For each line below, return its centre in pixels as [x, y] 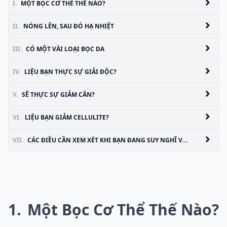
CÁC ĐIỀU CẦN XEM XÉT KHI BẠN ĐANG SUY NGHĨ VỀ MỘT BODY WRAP [105, 140]
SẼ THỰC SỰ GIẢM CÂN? [58, 95]
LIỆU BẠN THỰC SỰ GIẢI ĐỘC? [70, 72]
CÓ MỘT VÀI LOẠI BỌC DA [65, 49]
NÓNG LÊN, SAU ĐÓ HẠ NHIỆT [69, 26]
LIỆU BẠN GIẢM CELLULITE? [67, 118]
